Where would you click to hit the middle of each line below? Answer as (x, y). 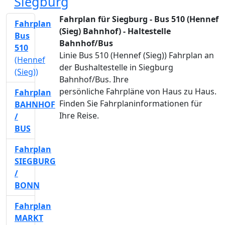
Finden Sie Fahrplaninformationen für (131, 103)
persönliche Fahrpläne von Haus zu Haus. (138, 91)
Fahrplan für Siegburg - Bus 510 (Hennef (139, 19)
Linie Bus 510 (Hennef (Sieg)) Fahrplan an (137, 55)
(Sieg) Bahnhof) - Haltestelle (115, 31)
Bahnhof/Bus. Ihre (94, 79)
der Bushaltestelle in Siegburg (116, 67)
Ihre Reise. (79, 116)
